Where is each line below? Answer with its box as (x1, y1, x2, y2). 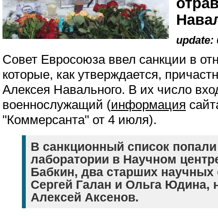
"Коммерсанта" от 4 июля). (2, 113, 157, 127)
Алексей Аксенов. (31, 190, 139, 204)
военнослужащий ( (2, 98, 111, 111)
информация (111, 98, 186, 111)
